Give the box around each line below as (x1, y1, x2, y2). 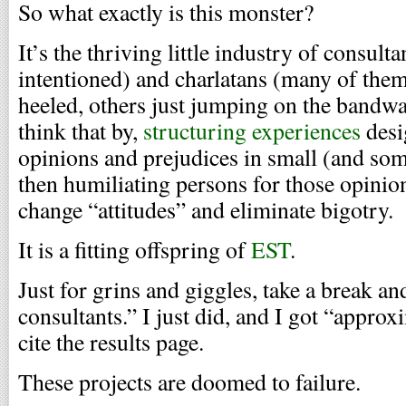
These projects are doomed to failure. (18, 366, 361, 397)
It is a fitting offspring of (18, 234, 251, 265)
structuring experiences (143, 115, 361, 146)
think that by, (18, 115, 143, 146)
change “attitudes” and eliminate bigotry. (18, 194, 393, 225)
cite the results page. (18, 326, 204, 357)
